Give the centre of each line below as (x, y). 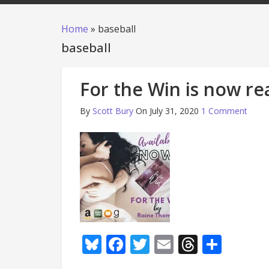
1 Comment (224, 111)
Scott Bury (113, 111)
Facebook (168, 244)
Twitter (182, 244)
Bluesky (136, 244)
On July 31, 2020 (167, 111)
